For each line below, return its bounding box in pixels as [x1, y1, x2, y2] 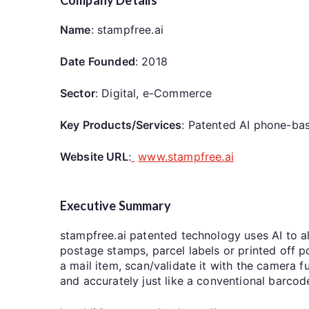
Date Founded [60, 54, 135, 68]
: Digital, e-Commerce [94, 86, 212, 100]
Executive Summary [60, 197, 173, 213]
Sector [60, 86, 95, 100]
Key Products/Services [60, 117, 182, 132]
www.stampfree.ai [138, 149, 234, 163]
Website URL [60, 149, 128, 163]
